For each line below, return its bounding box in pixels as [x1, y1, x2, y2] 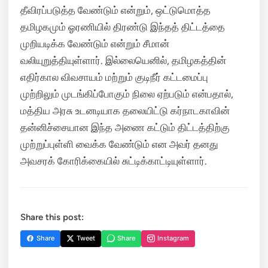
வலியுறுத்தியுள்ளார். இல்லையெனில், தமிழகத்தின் [20, 54, 226, 66]
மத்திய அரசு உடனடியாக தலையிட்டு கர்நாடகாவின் [20, 104, 230, 117]
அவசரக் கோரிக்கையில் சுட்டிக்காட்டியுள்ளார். [20, 154, 207, 167]
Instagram [157, 234, 189, 242]
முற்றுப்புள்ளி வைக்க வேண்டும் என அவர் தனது [20, 138, 218, 150]
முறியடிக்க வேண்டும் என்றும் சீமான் [20, 37, 169, 50]
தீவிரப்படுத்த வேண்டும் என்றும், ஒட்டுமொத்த [20, 4, 211, 16]
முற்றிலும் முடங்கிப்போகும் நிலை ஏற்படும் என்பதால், [20, 87, 233, 100]
